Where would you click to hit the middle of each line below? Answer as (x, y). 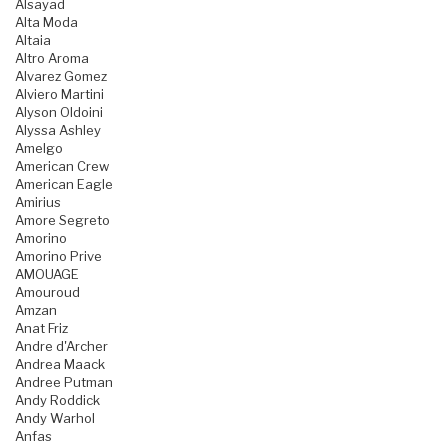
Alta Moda (46, 22)
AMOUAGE (47, 274)
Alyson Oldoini (59, 112)
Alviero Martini (59, 94)
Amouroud (47, 292)
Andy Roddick (57, 400)
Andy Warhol (55, 418)
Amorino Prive (58, 256)
